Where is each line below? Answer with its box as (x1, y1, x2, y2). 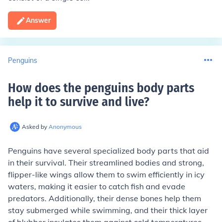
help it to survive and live (8, 94, 144, 110)
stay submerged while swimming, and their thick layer (8, 205, 208, 215)
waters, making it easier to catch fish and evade (8, 181, 185, 191)
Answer (26, 16, 51, 25)
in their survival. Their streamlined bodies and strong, (8, 158, 204, 167)
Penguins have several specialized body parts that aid (8, 146, 209, 156)
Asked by (22, 123, 49, 130)
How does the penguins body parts (8, 80, 194, 96)
